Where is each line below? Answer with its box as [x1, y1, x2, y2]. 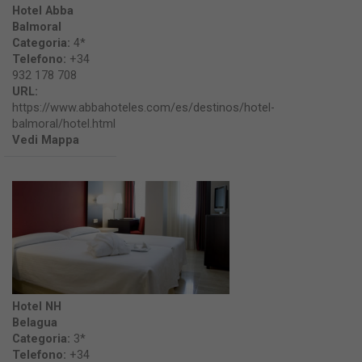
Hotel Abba [12, 3, 74, 18]
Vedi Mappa [12, 133, 79, 147]
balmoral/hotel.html [12, 116, 116, 131]
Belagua [12, 315, 57, 330]
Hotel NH [12, 299, 61, 314]
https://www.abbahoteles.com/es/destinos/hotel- [12, 100, 275, 115]
